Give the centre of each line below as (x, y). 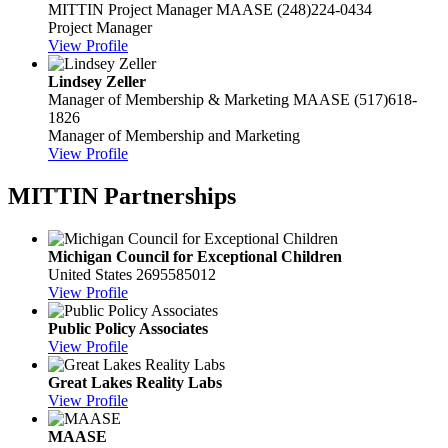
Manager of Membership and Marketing (174, 136)
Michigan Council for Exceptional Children (195, 256)
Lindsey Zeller (97, 82)
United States (90, 274)
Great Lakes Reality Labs (135, 382)
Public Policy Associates (128, 328)
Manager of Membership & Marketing (168, 100)
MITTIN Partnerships (122, 196)
